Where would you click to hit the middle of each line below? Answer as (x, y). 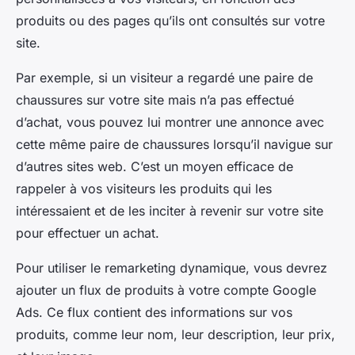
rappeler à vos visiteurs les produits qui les (144, 188)
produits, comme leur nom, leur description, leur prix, (176, 334)
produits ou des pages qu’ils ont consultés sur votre (170, 20)
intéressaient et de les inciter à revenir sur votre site (170, 210)
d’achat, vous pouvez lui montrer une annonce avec (170, 122)
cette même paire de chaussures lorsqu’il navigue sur (174, 144)
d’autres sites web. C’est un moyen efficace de (155, 166)
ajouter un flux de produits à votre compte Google (166, 290)
